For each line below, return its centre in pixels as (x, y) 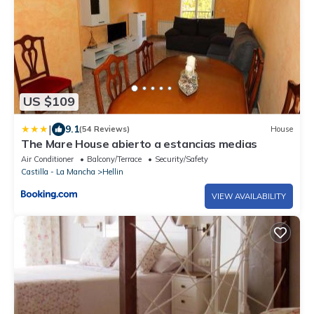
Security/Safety (182, 159)
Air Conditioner (47, 159)
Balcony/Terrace (114, 159)
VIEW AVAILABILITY (249, 196)
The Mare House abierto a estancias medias (139, 143)
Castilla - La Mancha (58, 171)
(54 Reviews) (104, 129)
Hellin (113, 171)
